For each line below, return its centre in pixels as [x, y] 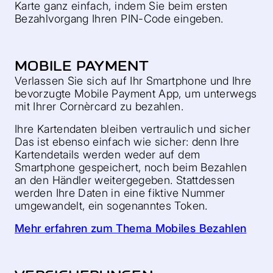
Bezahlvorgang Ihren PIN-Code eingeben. [119, 19]
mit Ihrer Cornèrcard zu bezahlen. [99, 106]
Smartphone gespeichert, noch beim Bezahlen [131, 167]
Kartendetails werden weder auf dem [108, 154]
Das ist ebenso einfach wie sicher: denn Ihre [127, 142]
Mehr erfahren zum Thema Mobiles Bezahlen [131, 228]
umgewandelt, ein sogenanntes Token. [111, 206]
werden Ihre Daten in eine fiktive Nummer [120, 193]
